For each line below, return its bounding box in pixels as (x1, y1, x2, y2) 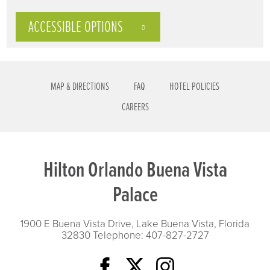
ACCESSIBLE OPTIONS (28, 17, 124, 39)
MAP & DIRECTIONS (50, 80, 109, 94)
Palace (112, 181, 158, 210)
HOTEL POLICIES (169, 80, 220, 94)
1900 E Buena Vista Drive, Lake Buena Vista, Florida (20, 217, 250, 230)
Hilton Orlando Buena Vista (43, 156, 227, 185)
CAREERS (121, 100, 149, 115)
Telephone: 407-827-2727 (90, 228, 209, 242)
